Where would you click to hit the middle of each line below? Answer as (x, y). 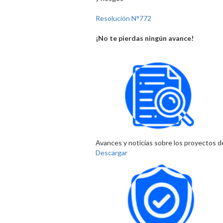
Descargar (111, 153)
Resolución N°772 (123, 18)
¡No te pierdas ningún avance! (145, 38)
